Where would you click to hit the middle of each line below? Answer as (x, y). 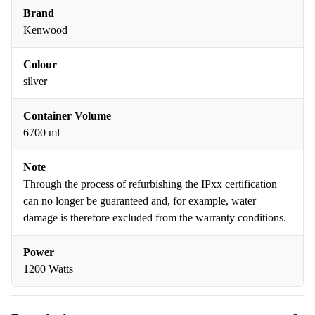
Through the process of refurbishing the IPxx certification (150, 184)
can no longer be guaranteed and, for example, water (140, 201)
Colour (40, 64)
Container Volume (67, 116)
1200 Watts (48, 269)
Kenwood (45, 30)
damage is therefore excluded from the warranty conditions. (155, 218)
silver (35, 81)
